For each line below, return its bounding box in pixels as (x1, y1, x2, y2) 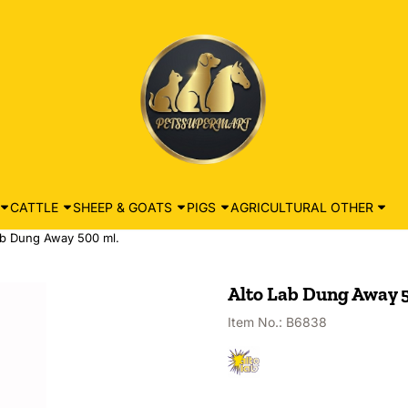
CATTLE (10, 199, 59, 215)
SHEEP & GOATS (72, 199, 172, 215)
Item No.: (227, 314, 282, 330)
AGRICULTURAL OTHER (229, 199, 373, 215)
